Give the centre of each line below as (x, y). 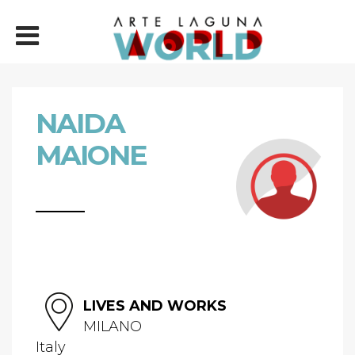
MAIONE (91, 155)
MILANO (113, 326)
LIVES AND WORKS (155, 306)
